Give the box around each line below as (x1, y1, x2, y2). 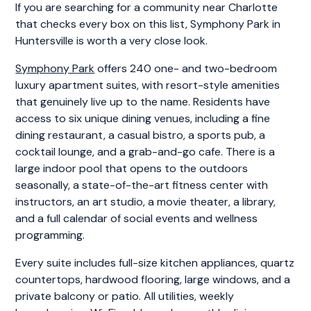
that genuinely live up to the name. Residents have (15, 94, 271, 109)
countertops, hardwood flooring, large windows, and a (15, 271, 291, 287)
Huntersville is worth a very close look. (15, 33, 208, 48)
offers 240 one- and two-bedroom (94, 60, 278, 76)
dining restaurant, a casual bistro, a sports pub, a (15, 127, 266, 142)
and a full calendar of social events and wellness (15, 210, 258, 226)
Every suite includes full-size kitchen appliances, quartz (15, 255, 295, 270)
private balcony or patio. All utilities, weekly (15, 288, 235, 303)
